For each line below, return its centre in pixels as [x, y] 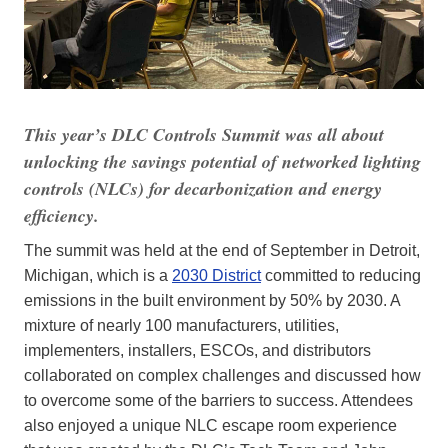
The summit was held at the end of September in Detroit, [222, 251]
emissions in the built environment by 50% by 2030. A [212, 301]
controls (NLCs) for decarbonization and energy [203, 189]
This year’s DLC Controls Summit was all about [204, 135]
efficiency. [61, 216]
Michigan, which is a [98, 276]
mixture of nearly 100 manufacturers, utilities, [181, 326]
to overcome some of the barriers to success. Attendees [218, 401]
